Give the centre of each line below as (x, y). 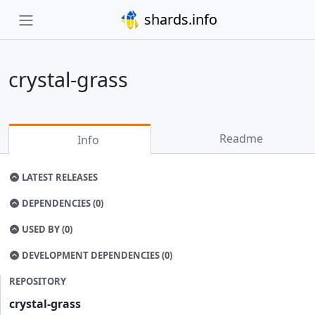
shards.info (179, 19)
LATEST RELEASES (59, 177)
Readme (240, 139)
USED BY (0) (46, 229)
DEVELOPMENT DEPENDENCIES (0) (97, 255)
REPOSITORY (38, 281)
